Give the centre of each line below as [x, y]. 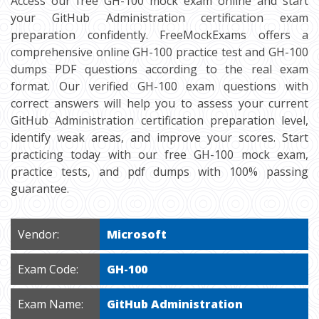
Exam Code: [48, 269]
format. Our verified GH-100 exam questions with [159, 86]
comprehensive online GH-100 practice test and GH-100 [159, 52]
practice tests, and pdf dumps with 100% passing [159, 172]
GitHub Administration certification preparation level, [159, 120]
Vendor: [38, 234]
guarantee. [40, 189]
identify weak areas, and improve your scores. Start [159, 137]
